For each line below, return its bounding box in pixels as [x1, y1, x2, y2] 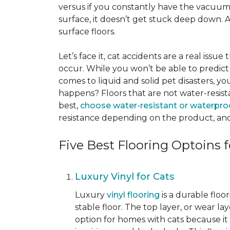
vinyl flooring [107, 190, 160, 200]
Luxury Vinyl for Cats [75, 171, 177, 182]
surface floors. [59, 27, 116, 36]
